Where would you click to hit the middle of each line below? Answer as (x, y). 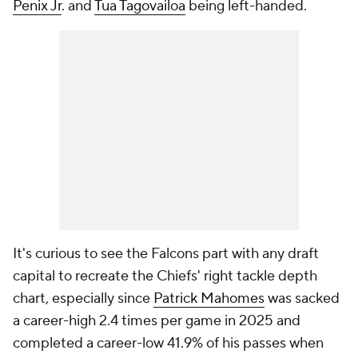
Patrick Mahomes (209, 298)
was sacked (302, 298)
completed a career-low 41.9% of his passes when (168, 343)
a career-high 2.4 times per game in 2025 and (157, 321)
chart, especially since (83, 298)
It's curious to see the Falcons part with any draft (166, 254)
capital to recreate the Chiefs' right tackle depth (165, 276)
